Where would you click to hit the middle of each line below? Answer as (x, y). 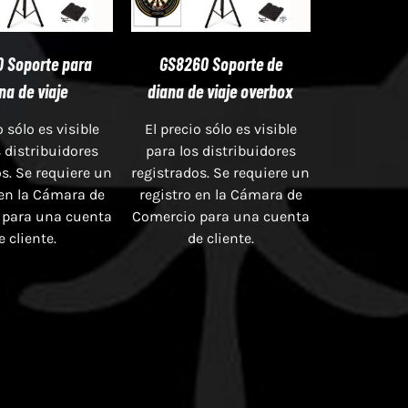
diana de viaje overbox (221, 91)
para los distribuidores (220, 150)
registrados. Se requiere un (221, 172)
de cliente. (220, 238)
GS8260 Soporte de (220, 63)
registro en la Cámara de (220, 194)
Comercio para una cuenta (220, 216)
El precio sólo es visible (220, 128)
